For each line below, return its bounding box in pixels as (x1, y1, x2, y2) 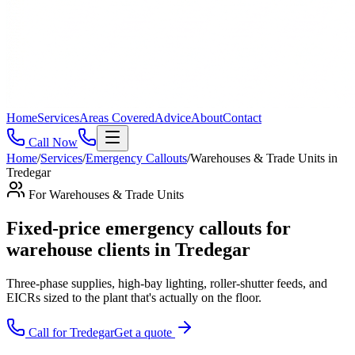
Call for (25, 325, 70, 339)
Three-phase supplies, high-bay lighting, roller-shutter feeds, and (6, 276, 327, 290)
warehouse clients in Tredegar (6, 239, 250, 260)
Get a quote (114, 325, 175, 339)
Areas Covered (79, 111, 155, 124)
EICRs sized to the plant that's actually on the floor (6, 290, 258, 304)
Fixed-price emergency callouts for (6, 217, 291, 239)
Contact (223, 111, 261, 124)
